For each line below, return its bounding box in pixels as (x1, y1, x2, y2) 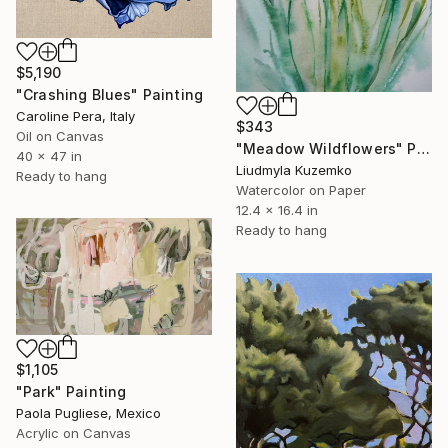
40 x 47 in (16, 147, 82, 164)
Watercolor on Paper (236, 182, 366, 199)
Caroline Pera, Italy (16, 107, 135, 124)
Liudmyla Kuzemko (236, 162, 352, 179)
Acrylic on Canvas (16, 424, 131, 441)
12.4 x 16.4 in (236, 202, 318, 219)
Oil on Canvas (16, 127, 104, 144)
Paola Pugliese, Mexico (16, 404, 161, 421)
